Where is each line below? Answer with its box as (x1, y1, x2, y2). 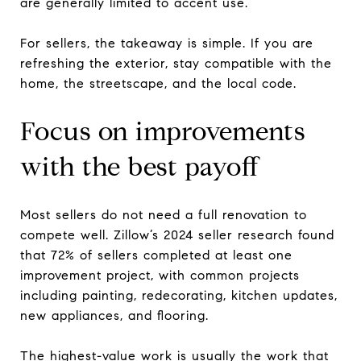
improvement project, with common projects (20, 267, 300, 283)
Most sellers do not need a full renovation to (20, 206, 307, 222)
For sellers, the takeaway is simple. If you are (20, 35, 313, 51)
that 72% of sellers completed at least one (20, 247, 293, 263)
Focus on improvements (20, 114, 306, 147)
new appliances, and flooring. (20, 307, 209, 323)
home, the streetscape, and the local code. (20, 75, 297, 91)
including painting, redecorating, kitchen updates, (20, 287, 338, 303)
